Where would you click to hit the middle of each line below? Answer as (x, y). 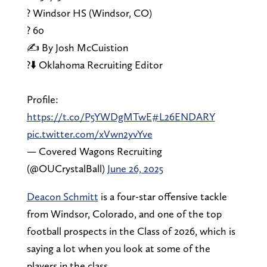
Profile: (42, 100)
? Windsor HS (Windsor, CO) (89, 13)
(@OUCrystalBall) (67, 169)
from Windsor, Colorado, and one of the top (124, 214)
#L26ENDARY (183, 117)
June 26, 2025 (135, 169)
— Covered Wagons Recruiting (94, 151)
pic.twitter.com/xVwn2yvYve (89, 134)
